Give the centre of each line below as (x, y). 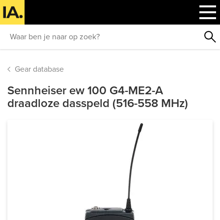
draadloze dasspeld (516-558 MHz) (98, 103)
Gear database (39, 69)
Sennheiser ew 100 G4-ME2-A (85, 91)
